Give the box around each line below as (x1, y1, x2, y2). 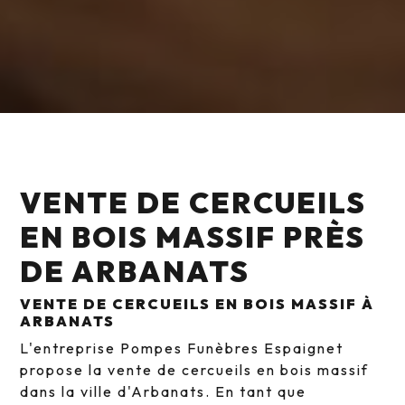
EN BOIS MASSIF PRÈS (20, 219, 366, 256)
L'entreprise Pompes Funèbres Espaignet (20, 339, 344, 358)
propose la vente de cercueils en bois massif (20, 361, 370, 380)
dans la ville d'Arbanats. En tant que (20, 382, 307, 401)
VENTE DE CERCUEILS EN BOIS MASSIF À (20, 295, 375, 314)
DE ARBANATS (20, 253, 250, 290)
